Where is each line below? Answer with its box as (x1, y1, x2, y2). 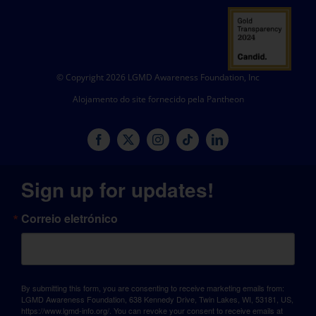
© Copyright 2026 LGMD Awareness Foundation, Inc (56, 71, 260, 84)
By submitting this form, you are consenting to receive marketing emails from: (20, 281, 284, 293)
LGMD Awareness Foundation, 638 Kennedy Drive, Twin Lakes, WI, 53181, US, (20, 293, 293, 305)
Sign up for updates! (20, 174, 214, 204)
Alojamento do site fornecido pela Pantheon (72, 93, 244, 106)
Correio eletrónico (20, 209, 118, 226)
